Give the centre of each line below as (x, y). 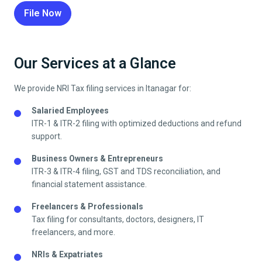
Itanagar (161, 89)
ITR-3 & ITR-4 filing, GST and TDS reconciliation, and (126, 172)
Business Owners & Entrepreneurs (97, 159)
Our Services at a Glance (95, 64)
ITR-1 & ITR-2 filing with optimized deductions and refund (137, 124)
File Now (43, 13)
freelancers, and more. (73, 232)
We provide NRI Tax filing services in (80, 89)
